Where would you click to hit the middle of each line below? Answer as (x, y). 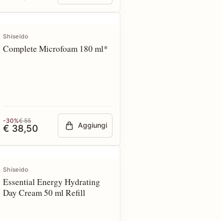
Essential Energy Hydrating (52, 182)
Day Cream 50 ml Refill (44, 193)
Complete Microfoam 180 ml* (55, 49)
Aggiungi (93, 125)
